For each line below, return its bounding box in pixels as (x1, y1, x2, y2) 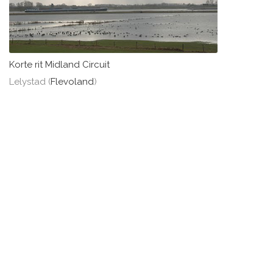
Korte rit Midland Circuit (9, 59, 110, 70)
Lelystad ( (9, 76, 51, 87)
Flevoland (51, 76, 94, 87)
